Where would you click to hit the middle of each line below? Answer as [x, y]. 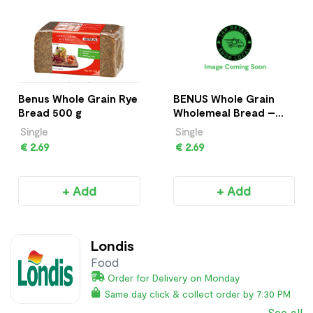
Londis [112, 245]
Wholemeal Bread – [224, 112]
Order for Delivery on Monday [174, 277]
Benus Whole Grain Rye [78, 98]
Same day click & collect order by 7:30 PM [197, 293]
